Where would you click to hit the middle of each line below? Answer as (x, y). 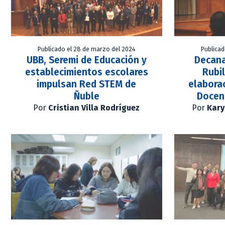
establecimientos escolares (86, 72)
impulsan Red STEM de (87, 84)
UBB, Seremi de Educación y (86, 60)
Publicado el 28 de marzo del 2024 (86, 49)
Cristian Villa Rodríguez (94, 108)
